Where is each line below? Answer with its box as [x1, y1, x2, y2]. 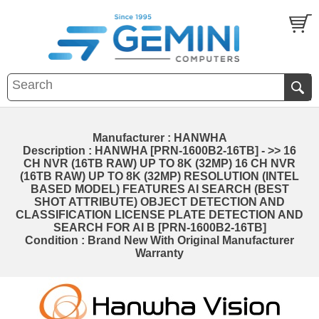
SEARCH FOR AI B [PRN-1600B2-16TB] [53, 221, 266, 234]
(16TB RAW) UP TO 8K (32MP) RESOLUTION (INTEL [20, 169, 299, 182]
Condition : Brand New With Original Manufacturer [25, 234, 294, 246]
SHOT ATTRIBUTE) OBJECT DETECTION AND [34, 195, 285, 208]
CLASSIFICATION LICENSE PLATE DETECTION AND [16, 208, 303, 221]
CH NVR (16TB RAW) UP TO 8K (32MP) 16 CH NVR [23, 157, 296, 169]
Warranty [135, 246, 184, 259]
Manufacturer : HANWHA [92, 131, 227, 144]
